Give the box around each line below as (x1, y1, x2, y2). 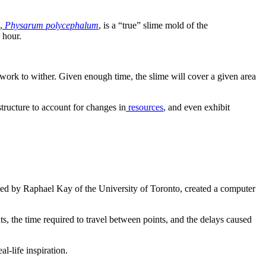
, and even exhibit (163, 102, 230, 113)
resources (126, 102, 163, 113)
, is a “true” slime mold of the (99, 20, 208, 31)
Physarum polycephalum (5, 20, 99, 31)
